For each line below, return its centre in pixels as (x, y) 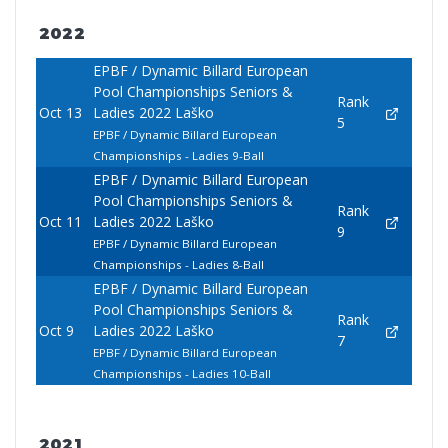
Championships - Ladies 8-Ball (178, 265)
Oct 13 (60, 113)
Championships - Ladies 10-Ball (181, 374)
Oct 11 (60, 222)
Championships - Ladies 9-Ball (178, 156)
